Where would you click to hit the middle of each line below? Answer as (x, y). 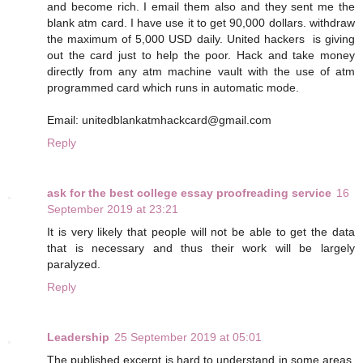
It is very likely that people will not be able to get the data (201, 232)
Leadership (78, 337)
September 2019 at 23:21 (113, 209)
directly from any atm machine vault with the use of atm (201, 72)
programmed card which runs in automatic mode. (173, 88)
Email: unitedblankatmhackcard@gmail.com (162, 120)
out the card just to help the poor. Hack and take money (201, 56)
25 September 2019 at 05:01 (188, 337)
